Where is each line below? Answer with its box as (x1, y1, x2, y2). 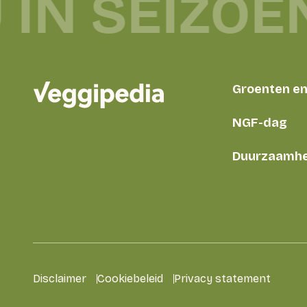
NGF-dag (232, 115, 288, 131)
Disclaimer (33, 272, 86, 285)
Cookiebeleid (97, 272, 163, 285)
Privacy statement (174, 272, 271, 285)
